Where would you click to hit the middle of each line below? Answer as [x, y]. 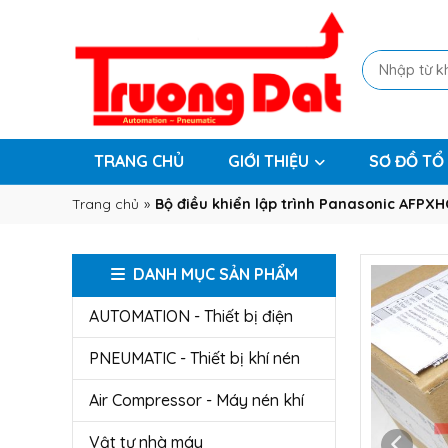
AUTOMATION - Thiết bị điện [191, 316]
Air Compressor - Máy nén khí [196, 400]
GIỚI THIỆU [268, 161]
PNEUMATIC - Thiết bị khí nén [194, 358]
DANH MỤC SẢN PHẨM [215, 274]
